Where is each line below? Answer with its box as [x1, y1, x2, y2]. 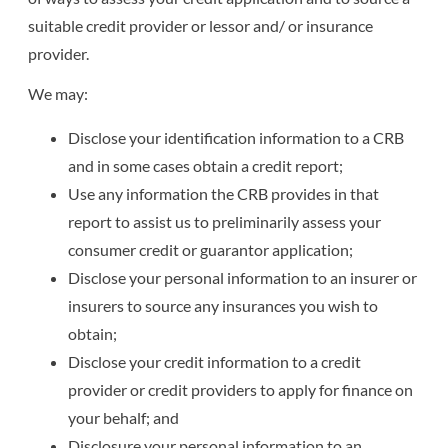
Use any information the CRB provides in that [68, 183, 380, 203]
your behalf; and [68, 407, 180, 427]
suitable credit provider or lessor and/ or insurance [28, 15, 374, 35]
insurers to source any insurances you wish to [68, 295, 379, 315]
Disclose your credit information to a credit [68, 351, 362, 371]
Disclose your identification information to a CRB [68, 127, 405, 147]
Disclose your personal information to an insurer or [68, 267, 418, 287]
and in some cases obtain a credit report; [68, 155, 344, 175]
